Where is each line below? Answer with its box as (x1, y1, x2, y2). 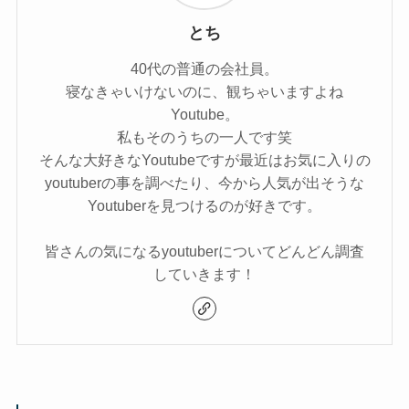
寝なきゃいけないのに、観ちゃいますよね (66, 83, 343, 100)
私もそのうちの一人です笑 (117, 129, 292, 146)
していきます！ (153, 266, 256, 283)
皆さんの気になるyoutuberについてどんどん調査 (45, 243, 364, 260)
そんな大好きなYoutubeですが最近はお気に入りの (38, 152, 371, 169)
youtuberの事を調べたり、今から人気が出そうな (45, 174, 364, 192)
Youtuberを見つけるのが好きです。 (88, 197, 321, 215)
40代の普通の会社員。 (131, 60, 278, 78)
